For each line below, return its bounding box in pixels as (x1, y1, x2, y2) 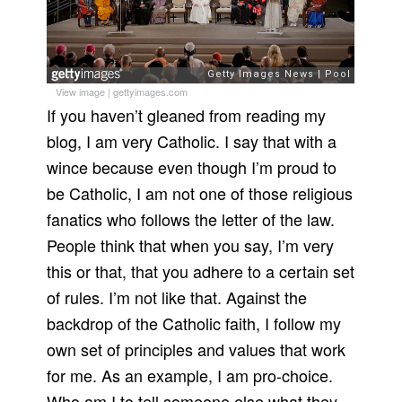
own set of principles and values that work (47, 336, 346, 361)
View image (56, 83, 106, 99)
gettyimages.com (113, 83, 188, 99)
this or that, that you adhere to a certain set (47, 258, 355, 283)
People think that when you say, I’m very (47, 232, 335, 257)
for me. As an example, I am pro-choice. (47, 363, 334, 387)
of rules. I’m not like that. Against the (47, 284, 308, 309)
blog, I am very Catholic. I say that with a (47, 128, 337, 153)
